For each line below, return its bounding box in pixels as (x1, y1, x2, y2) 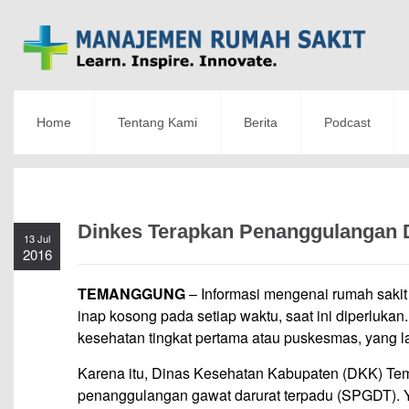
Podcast (324, 115, 371, 131)
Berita (244, 115, 278, 131)
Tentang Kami (118, 115, 197, 131)
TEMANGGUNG (78, 283, 185, 305)
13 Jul (24, 231, 50, 246)
